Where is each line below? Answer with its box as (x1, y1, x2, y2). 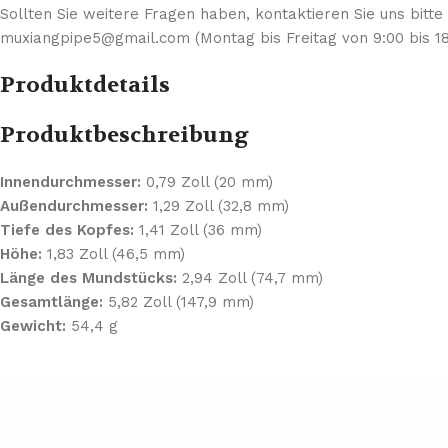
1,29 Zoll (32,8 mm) (148, 197, 289, 216)
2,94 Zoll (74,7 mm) (177, 269, 323, 288)
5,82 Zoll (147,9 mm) (103, 293, 254, 312)
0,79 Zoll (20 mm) (141, 173, 273, 192)
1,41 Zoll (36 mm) (134, 221, 262, 240)
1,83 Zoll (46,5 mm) (42, 245, 185, 264)
